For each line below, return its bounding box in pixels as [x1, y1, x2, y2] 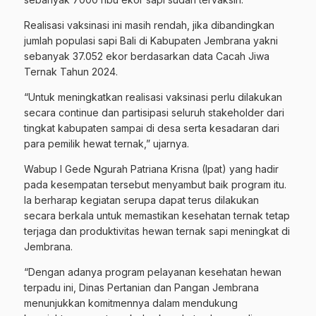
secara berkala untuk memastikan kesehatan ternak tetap [24, 209, 290, 221]
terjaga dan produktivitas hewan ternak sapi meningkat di [24, 224, 290, 237]
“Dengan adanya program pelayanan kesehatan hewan [24, 265, 281, 278]
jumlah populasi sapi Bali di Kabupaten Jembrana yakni [24, 34, 278, 47]
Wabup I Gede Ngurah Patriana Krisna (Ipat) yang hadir [24, 162, 279, 175]
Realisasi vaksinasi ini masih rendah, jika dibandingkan [24, 18, 274, 31]
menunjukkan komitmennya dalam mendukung [24, 296, 238, 309]
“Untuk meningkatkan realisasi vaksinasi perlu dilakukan [24, 90, 282, 103]
